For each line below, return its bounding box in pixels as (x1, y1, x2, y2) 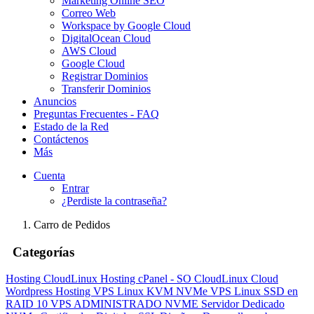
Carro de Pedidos (34, 219, 110, 231)
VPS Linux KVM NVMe (93, 285, 210, 298)
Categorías (6, 244, 74, 259)
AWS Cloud (62, 45, 116, 57)
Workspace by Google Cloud (62, 20, 191, 32)
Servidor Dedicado (201, 298, 285, 310)
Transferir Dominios (62, 83, 151, 95)
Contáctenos (34, 133, 88, 145)
